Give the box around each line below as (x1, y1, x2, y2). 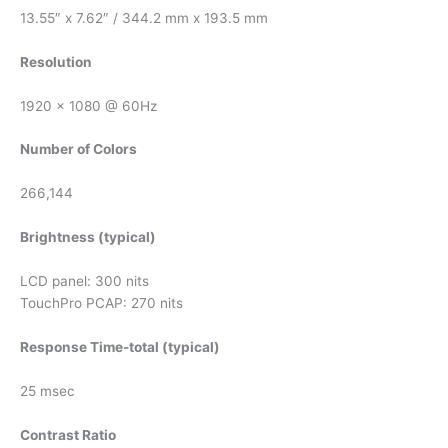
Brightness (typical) (20, 229, 156, 246)
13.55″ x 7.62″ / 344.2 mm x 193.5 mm (20, 9, 268, 26)
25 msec (20, 382, 75, 399)
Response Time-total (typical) (20, 338, 220, 355)
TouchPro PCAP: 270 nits (20, 295, 183, 312)
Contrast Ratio (20, 426, 116, 443)
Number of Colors (20, 141, 137, 158)
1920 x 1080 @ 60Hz (20, 97, 157, 114)
